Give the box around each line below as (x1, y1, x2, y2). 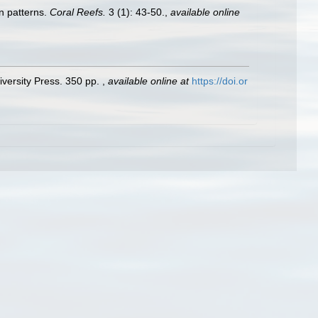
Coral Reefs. (50, 6, 106, 18)
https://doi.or (192, 75, 248, 87)
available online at (108, 75, 189, 87)
